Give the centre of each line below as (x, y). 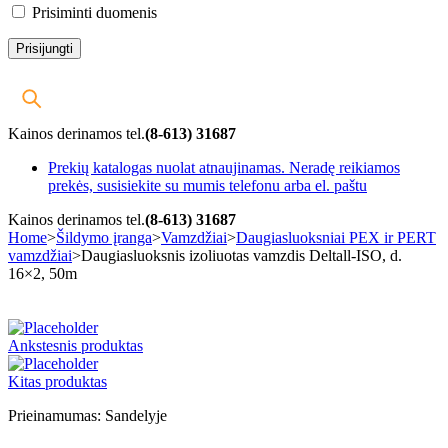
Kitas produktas (57, 382)
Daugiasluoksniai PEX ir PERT (336, 238)
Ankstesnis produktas (75, 346)
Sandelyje (136, 416)
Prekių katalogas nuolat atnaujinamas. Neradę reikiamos (224, 168)
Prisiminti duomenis (92, 13)
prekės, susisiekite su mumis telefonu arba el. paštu (207, 186)
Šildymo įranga (104, 238)
